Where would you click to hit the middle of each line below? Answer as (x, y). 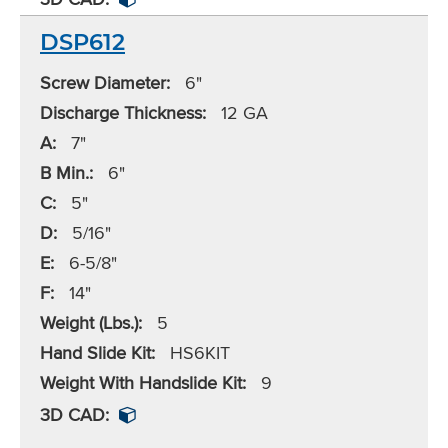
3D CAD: (74, 415)
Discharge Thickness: (123, 113)
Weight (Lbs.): (91, 323)
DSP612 (82, 42)
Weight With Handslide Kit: (143, 383)
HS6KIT (197, 353)
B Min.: (66, 173)
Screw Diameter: (105, 83)
